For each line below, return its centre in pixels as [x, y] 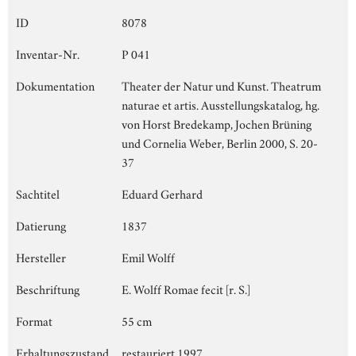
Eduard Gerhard [162, 193]
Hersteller [41, 256]
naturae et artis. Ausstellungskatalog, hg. [221, 104]
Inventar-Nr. [48, 53]
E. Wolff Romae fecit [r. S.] [186, 288]
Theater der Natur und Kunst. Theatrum [221, 85]
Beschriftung [48, 288]
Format [34, 320]
